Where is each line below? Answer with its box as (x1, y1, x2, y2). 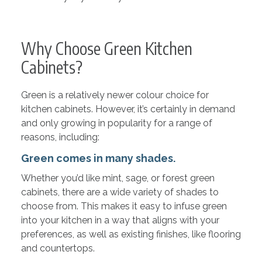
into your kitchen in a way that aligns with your (20, 215, 219, 226)
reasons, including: (20, 132, 99, 143)
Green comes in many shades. (20, 152, 175, 164)
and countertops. (20, 243, 95, 254)
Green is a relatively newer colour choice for (20, 89, 209, 101)
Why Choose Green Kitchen (20, 38, 192, 58)
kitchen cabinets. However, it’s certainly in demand (20, 104, 235, 115)
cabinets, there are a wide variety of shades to (20, 187, 219, 198)
